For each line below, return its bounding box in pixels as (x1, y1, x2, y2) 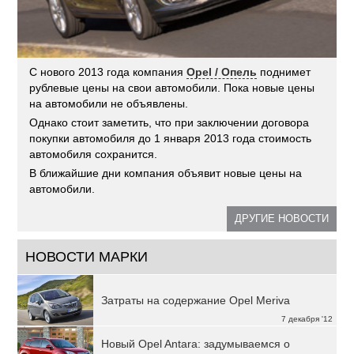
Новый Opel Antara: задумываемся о (101, 337, 291, 350)
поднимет (257, 65, 311, 78)
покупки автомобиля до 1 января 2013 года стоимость (29, 131, 312, 145)
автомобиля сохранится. (29, 147, 158, 160)
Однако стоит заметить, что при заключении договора (29, 115, 310, 129)
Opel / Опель (186, 65, 258, 78)
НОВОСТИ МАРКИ (25, 248, 149, 265)
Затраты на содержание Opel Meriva (101, 293, 291, 307)
